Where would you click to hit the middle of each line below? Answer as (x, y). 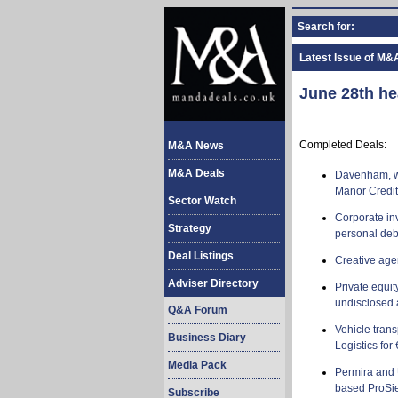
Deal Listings (201, 256)
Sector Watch (202, 201)
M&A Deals (196, 173)
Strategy (190, 228)
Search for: (326, 27)
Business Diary (207, 338)
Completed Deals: (343, 145)
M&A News (196, 146)
